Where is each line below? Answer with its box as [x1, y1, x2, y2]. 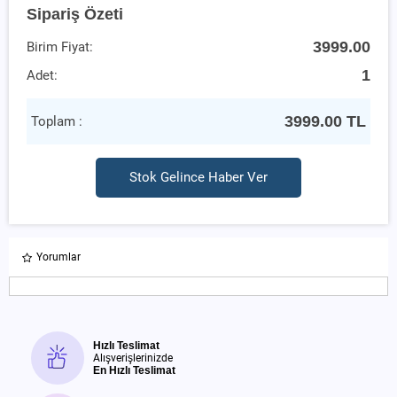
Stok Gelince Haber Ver [128, 169, 268, 185]
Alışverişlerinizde [93, 351, 173, 364]
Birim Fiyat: [27, 38, 93, 55]
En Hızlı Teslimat [93, 363, 175, 377]
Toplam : [31, 113, 82, 129]
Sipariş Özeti [27, 4, 123, 23]
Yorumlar [36, 250, 81, 263]
